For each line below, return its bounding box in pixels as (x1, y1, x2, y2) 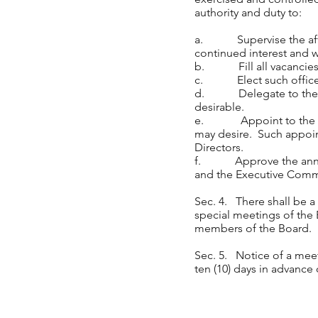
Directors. (194, 141, 243, 154)
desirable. (194, 100, 244, 114)
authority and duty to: (194, 6, 302, 19)
